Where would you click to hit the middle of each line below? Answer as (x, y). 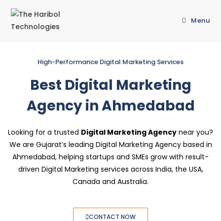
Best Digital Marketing (110, 85)
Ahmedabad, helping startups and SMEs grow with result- (110, 157)
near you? (195, 132)
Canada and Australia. (110, 182)
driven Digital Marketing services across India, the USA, (110, 169)
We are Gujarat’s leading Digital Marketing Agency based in (110, 145)
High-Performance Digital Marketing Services (110, 62)
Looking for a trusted (44, 132)
